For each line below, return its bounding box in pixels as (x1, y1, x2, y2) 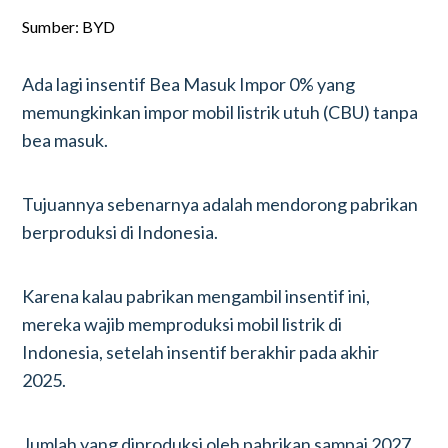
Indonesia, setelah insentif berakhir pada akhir (22, 341, 380, 363)
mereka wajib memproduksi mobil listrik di (22, 313, 343, 335)
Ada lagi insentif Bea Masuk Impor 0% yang (22, 73, 356, 95)
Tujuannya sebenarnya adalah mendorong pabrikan (22, 193, 419, 215)
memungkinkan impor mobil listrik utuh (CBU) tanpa (22, 101, 419, 123)
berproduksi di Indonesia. (22, 221, 219, 243)
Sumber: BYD (22, 17, 116, 36)
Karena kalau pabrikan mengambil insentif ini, (22, 285, 371, 307)
